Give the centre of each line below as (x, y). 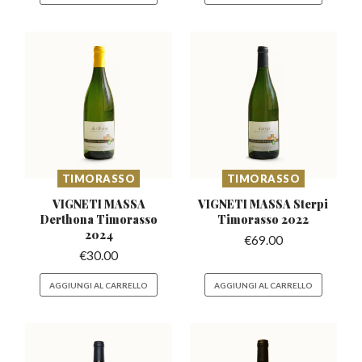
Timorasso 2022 (263, 219)
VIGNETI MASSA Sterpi (263, 203)
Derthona (68, 219)
